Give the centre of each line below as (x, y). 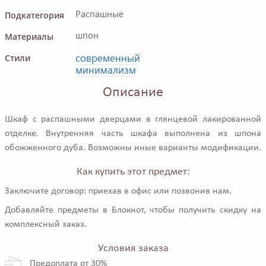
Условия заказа (133, 248)
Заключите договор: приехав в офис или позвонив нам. (118, 191)
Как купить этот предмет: (133, 172)
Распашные (99, 14)
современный (108, 57)
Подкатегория (34, 15)
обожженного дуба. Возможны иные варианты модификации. (133, 148)
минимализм (106, 69)
